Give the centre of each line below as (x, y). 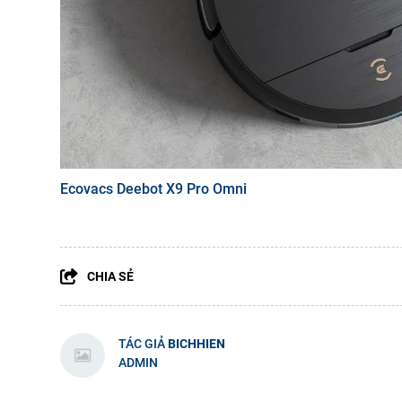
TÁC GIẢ (143, 343)
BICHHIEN (197, 343)
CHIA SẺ (110, 276)
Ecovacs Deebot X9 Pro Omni (153, 188)
